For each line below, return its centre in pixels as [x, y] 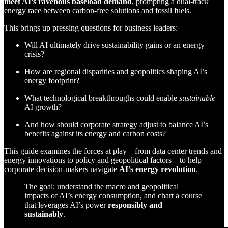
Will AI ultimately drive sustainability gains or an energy [115, 45]
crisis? [35, 54]
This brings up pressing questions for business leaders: [92, 27]
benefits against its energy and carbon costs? [95, 133]
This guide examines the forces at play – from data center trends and [113, 151]
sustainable [197, 98]
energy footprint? [53, 80]
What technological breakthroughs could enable [102, 98]
